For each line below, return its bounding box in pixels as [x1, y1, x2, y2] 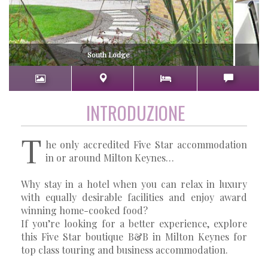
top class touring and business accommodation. [21, 243, 228, 256]
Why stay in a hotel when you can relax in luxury [21, 177, 247, 190]
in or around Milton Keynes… [45, 151, 174, 164]
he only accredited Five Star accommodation [45, 138, 247, 151]
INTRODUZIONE [86, 99, 185, 126]
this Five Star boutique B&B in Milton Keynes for [21, 230, 247, 243]
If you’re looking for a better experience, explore [21, 217, 247, 230]
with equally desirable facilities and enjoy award [21, 190, 247, 203]
